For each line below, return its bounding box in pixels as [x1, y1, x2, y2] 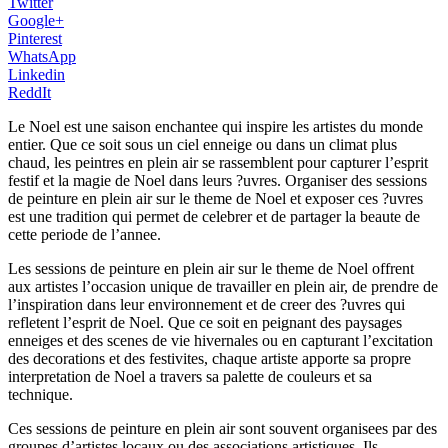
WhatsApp [8, 47, 76, 65]
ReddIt [8, 83, 51, 101]
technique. [8, 385, 73, 403]
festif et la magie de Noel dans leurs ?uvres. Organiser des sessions [8, 171, 427, 189]
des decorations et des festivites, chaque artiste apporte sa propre [8, 349, 411, 367]
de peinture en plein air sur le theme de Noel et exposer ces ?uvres [8, 189, 423, 207]
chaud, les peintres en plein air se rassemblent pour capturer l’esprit [8, 153, 428, 171]
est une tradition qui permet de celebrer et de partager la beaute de [8, 207, 420, 225]
